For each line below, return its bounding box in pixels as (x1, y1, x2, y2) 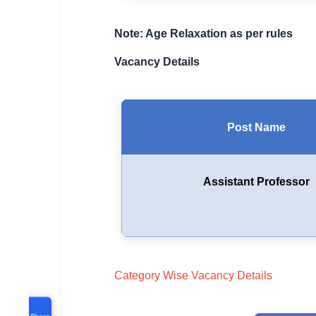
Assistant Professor (202, 176, 310, 188)
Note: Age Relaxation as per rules (114, 28, 293, 39)
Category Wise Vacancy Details (114, 269, 272, 281)
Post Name (226, 121, 286, 133)
